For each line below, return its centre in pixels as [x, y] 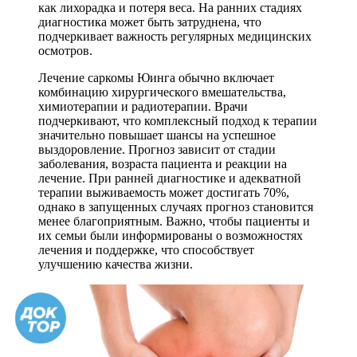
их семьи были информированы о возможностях [171, 235]
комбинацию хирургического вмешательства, [162, 92]
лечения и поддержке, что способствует [146, 249]
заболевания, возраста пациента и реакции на [163, 163]
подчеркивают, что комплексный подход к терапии [178, 120]
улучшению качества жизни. [116, 264]
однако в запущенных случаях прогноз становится [176, 206]
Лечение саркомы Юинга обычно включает [156, 77]
